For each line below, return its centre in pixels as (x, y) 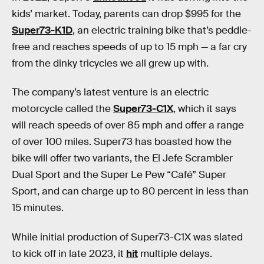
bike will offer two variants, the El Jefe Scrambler (122, 159)
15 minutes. (38, 208)
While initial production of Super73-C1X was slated (127, 237)
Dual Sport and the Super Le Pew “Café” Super (119, 175)
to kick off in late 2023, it (69, 253)
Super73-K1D (42, 30)
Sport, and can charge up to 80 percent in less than (130, 192)
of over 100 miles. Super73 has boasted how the (122, 142)
